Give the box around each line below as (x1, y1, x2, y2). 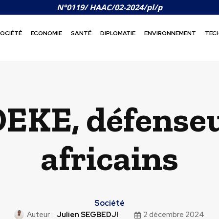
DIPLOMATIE (100, 29, 136, 37)
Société (94, 198, 125, 209)
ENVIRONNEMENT (144, 29, 197, 37)
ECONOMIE (31, 29, 63, 37)
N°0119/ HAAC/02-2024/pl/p (57, 2, 162, 13)
